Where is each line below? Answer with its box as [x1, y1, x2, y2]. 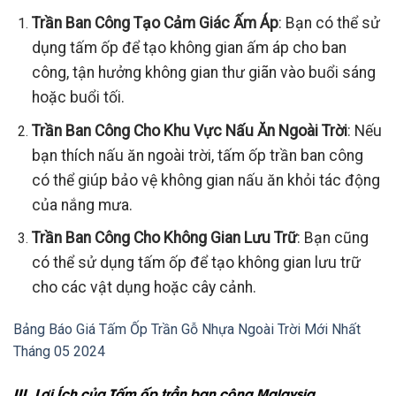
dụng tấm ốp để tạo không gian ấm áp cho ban [31, 39, 346, 57]
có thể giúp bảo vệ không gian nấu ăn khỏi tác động [31, 171, 380, 189]
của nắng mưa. [31, 195, 133, 214]
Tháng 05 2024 [13, 343, 105, 361]
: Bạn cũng [296, 229, 369, 247]
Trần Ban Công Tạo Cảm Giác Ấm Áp [31, 14, 278, 33]
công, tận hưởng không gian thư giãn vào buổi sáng [31, 64, 376, 82]
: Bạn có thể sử [278, 14, 380, 33]
